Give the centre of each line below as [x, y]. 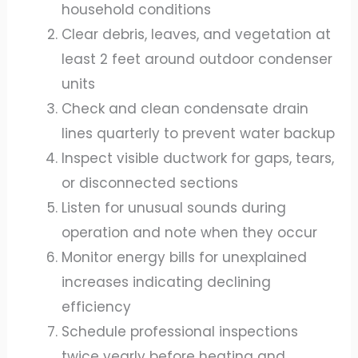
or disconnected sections [150, 183]
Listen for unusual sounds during [174, 208]
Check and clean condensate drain [185, 109]
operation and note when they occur [190, 233]
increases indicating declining [167, 282]
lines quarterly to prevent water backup [199, 134]
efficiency [97, 307]
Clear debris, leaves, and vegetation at [197, 35]
